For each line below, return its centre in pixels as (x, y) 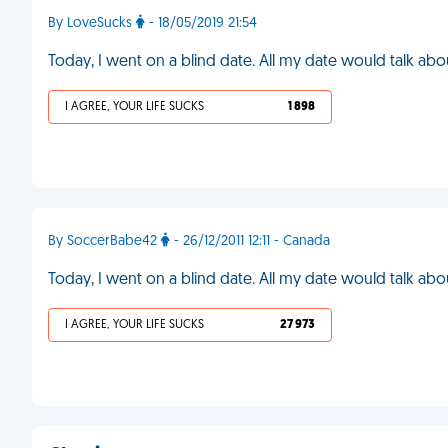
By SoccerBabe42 (104, 241)
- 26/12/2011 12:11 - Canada (250, 241)
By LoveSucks (92, 23)
